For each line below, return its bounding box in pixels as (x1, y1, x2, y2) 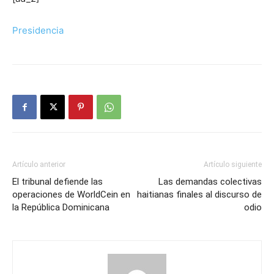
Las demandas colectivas (158, 176, 262, 188)
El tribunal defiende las (12, 176, 103, 188)
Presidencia (12, 24, 64, 37)
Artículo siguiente (204, 160, 262, 169)
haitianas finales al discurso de (137, 189, 262, 201)
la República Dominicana (12, 202, 109, 213)
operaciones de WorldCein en (12, 189, 130, 201)
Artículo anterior (12, 160, 65, 169)
